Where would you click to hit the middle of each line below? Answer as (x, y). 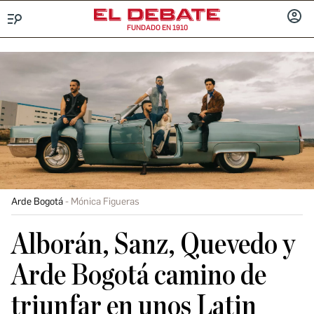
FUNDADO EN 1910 (157, 28)
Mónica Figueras (105, 202)
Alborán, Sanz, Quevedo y (153, 245)
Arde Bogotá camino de (139, 275)
